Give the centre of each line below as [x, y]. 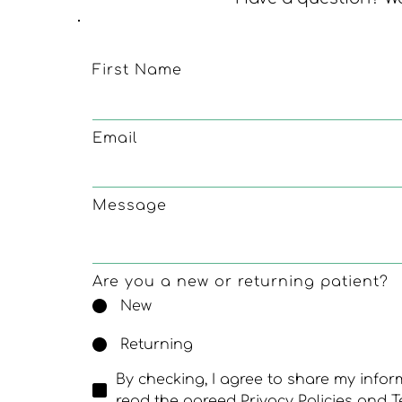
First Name [137, 70]
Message [130, 206]
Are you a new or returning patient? [240, 282]
